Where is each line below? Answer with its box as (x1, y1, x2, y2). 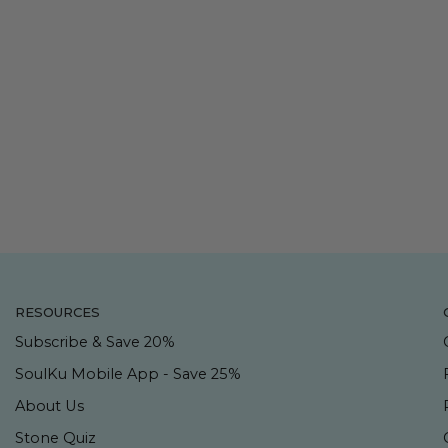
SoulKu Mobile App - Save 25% (15, 365, 242, 383)
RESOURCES (15, 304, 101, 320)
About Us (15, 397, 85, 415)
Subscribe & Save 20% (15, 333, 176, 351)
